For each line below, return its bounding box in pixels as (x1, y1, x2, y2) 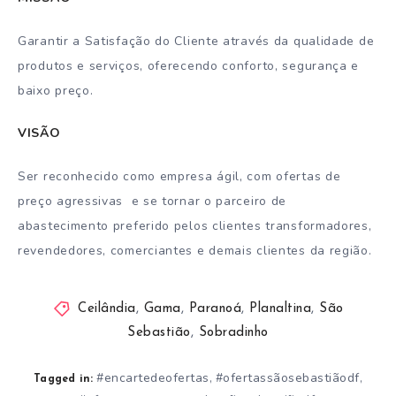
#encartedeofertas (96, 369, 209, 386)
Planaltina (249, 301, 311, 316)
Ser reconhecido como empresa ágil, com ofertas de (18, 168, 341, 186)
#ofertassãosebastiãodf (215, 369, 360, 386)
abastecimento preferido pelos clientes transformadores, (18, 217, 372, 235)
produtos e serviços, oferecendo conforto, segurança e (18, 57, 360, 74)
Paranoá (188, 301, 241, 316)
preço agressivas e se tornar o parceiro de (18, 193, 287, 210)
